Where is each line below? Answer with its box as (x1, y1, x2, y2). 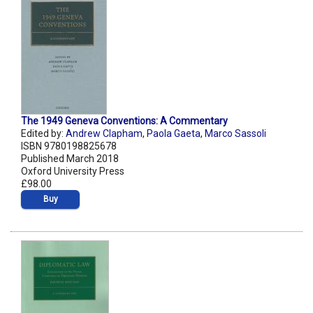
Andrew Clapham (66, 128, 143, 140)
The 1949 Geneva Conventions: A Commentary (21, 115, 228, 127)
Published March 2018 (21, 153, 119, 165)
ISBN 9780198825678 (21, 140, 117, 152)
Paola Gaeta (147, 128, 201, 140)
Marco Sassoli (205, 128, 266, 140)
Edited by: (21, 128, 66, 140)
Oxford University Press (21, 166, 124, 177)
